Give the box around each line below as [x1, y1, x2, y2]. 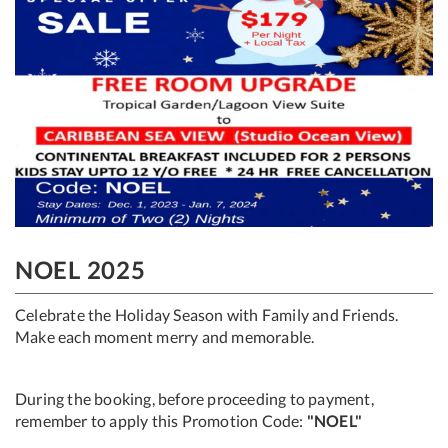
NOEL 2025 [15, 254, 146, 284]
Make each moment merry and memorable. [15, 326, 315, 346]
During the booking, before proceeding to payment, [15, 388, 374, 408]
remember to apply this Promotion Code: [15, 410, 304, 430]
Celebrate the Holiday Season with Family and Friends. [15, 304, 399, 324]
